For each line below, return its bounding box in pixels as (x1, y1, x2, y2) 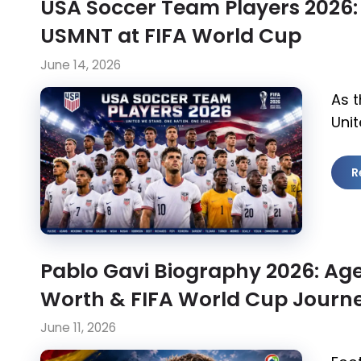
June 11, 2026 (40, 319, 116, 337)
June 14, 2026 (40, 56, 121, 73)
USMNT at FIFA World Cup (40, 22, 301, 51)
